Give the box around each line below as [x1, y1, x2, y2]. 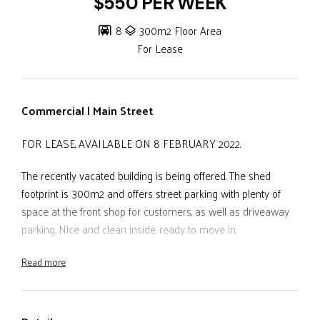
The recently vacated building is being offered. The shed [21, 166, 271, 186]
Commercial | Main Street [21, 100, 154, 121]
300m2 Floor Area [139, 21, 221, 41]
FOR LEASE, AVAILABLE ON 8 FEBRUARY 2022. [21, 134, 241, 154]
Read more [21, 254, 66, 271]
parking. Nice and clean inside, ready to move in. [21, 219, 236, 239]
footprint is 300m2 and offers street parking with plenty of [21, 184, 281, 204]
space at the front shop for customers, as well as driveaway [21, 201, 289, 221]
